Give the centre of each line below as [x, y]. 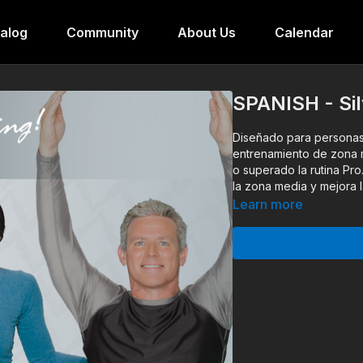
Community [102, 32]
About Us [206, 32]
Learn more [268, 204]
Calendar [304, 32]
